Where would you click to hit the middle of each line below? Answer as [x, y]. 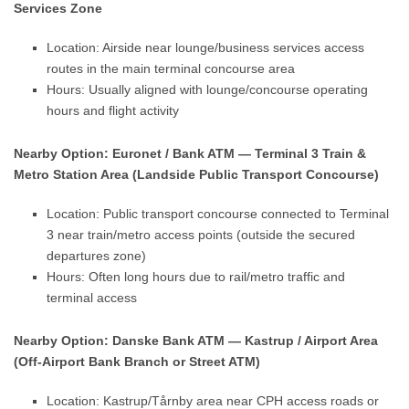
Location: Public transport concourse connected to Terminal [218, 214]
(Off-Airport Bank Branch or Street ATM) [137, 362]
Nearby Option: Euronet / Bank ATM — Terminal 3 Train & [190, 153]
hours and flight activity [113, 110]
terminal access [92, 298]
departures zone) [97, 256]
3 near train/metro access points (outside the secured [201, 235]
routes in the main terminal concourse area [171, 68]
